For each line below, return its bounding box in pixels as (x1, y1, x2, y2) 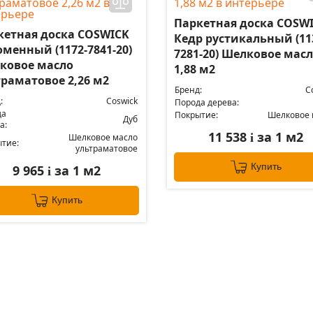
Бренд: (174, 84, 202, 96)
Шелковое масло (68, 131, 138, 143)
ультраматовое (75, 143, 138, 154)
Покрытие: (174, 109, 218, 121)
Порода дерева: (174, 96, 239, 108)
